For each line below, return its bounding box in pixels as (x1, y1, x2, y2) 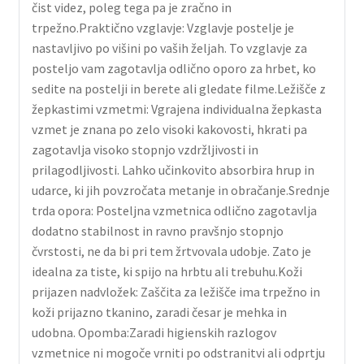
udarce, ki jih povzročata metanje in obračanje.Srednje (31, 181, 330, 198)
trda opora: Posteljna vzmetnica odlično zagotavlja (31, 201, 317, 219)
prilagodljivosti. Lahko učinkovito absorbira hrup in (31, 161, 314, 178)
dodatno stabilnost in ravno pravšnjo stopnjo (31, 222, 284, 239)
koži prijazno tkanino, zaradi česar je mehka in (31, 303, 287, 320)
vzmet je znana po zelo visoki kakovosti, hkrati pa (31, 120, 307, 137)
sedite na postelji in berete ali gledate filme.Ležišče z (31, 80, 326, 97)
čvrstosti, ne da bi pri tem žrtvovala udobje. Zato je (31, 242, 311, 259)
